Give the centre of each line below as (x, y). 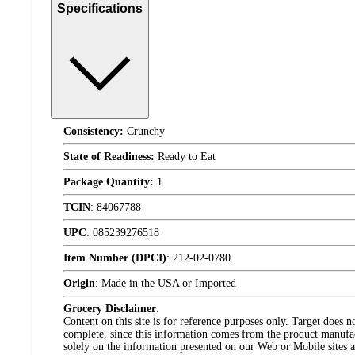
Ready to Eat (185, 157)
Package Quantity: (109, 182)
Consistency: (94, 131)
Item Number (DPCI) (115, 258)
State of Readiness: (109, 157)
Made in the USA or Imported (169, 283)
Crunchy (144, 131)
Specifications (100, 9)
